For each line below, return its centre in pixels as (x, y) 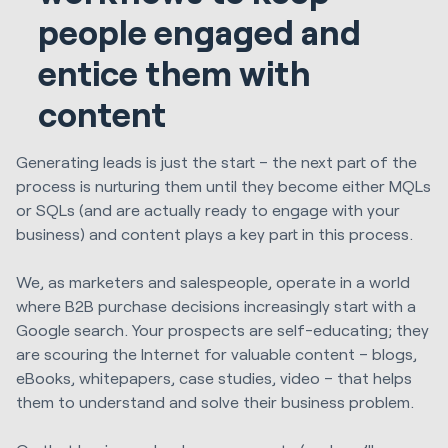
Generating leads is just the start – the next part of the (216, 161)
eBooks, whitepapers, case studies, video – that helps (214, 378)
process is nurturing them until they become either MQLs (223, 185)
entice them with (175, 72)
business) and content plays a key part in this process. (214, 233)
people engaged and (200, 31)
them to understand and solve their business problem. (215, 402)
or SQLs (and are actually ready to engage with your (208, 209)
